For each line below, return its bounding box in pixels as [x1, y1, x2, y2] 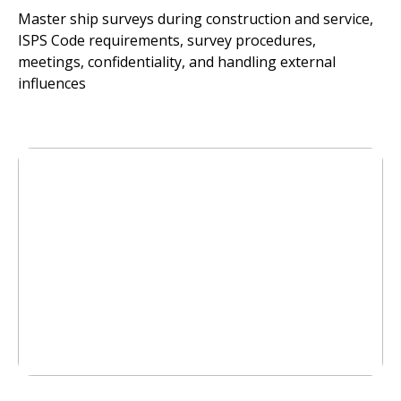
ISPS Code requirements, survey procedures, [18, 30, 316, 50]
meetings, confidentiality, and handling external [18, 52, 336, 72]
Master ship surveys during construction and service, [18, 9, 373, 29]
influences [18, 73, 86, 93]
